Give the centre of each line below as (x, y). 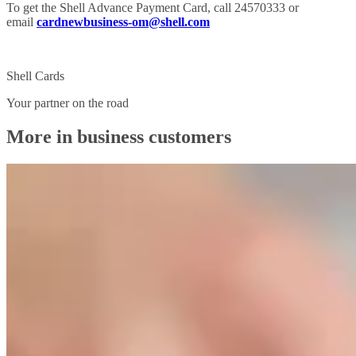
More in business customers (119, 136)
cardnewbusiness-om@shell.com (123, 21)
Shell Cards (35, 75)
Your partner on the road (68, 103)
